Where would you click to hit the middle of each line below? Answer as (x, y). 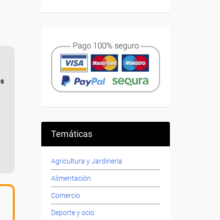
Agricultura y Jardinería (86, 161)
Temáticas (71, 134)
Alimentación (71, 179)
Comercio (65, 196)
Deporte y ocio (72, 213)
